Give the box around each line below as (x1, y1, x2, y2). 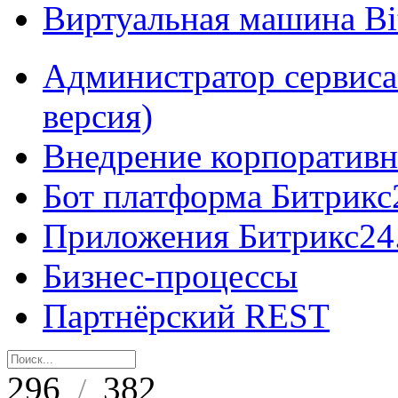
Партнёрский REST (43, 297, 330, 335)
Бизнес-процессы (43, 257, 298, 295)
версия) (43, 97, 153, 135)
